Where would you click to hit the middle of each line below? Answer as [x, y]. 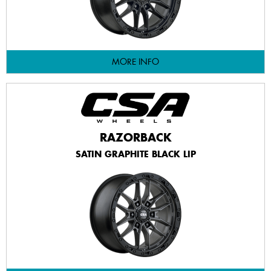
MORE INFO [135, 62]
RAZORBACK [135, 137]
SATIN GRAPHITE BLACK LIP [135, 154]
